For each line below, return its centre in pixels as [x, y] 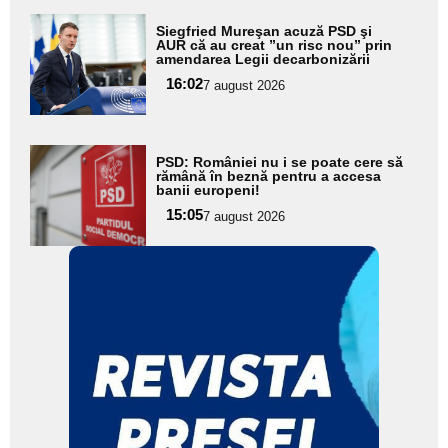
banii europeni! [208, 189]
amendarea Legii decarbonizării [263, 58]
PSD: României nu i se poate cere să [280, 161]
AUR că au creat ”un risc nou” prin [274, 44]
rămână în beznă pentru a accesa [269, 175]
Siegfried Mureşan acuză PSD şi [264, 30]
